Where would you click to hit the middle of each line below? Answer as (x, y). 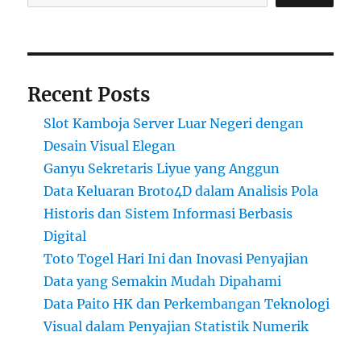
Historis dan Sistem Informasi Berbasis (168, 214)
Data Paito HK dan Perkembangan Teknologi (187, 304)
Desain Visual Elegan (110, 146)
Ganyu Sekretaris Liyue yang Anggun (162, 168)
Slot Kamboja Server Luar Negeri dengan (174, 123)
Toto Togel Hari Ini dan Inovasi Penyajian (176, 259)
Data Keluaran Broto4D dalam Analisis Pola (181, 191)
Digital (65, 236)
